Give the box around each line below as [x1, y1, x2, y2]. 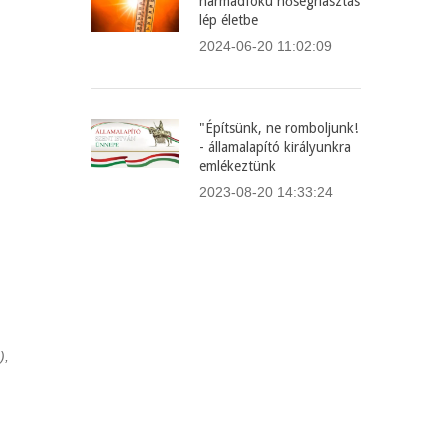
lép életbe [199, 12, 258, 28]
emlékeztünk [199, 158, 276, 174]
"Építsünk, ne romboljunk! [199, 120, 358, 136]
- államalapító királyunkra [199, 139, 351, 155]
